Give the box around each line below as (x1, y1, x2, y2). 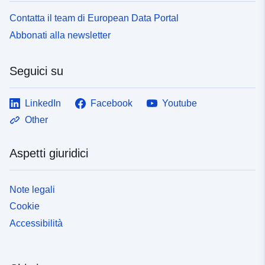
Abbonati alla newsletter (9, 30, 111, 40)
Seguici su (9, 64, 63, 77)
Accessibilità (9, 218, 63, 229)
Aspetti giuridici (9, 146, 88, 160)
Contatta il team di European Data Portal (9, 12, 179, 23)
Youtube (162, 98, 197, 108)
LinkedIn (25, 98, 61, 108)
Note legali (9, 184, 55, 195)
